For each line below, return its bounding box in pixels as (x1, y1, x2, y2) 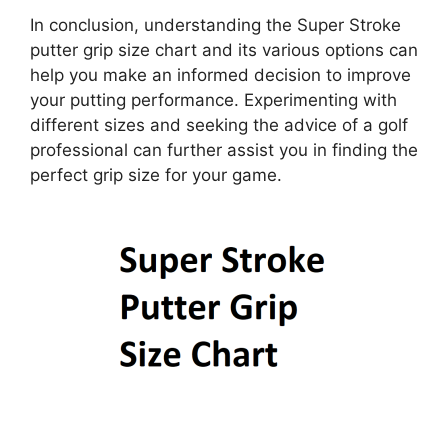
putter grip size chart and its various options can (30, 40, 418, 61)
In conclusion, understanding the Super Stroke (30, 15, 401, 36)
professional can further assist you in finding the (30, 140, 418, 161)
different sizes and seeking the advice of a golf (30, 115, 408, 136)
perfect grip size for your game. (30, 165, 282, 186)
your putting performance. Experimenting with (30, 90, 397, 111)
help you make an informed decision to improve (30, 65, 411, 86)
